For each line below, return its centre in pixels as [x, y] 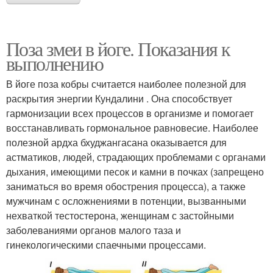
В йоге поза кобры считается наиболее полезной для [126, 84]
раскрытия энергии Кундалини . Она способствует [119, 99]
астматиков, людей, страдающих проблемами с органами [136, 157]
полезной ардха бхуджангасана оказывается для [116, 143]
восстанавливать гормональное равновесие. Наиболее [132, 128]
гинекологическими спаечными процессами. [106, 245]
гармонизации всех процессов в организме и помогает [130, 113]
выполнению [55, 63]
